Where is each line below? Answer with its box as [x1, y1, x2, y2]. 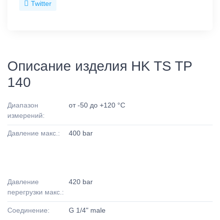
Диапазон [7, 101, 38, 109]
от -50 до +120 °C [69, 101, 126, 109]
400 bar [69, 129, 93, 137]
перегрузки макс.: [7, 188, 64, 196]
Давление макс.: [7, 129, 60, 137]
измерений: [7, 111, 45, 119]
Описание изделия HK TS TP [7, 58, 192, 74]
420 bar [69, 178, 93, 186]
